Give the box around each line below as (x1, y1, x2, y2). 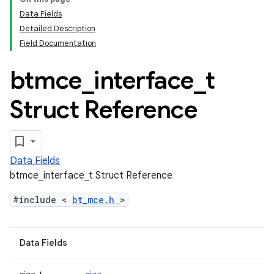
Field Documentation (20, 38, 96, 48)
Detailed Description (20, 23, 95, 34)
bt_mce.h (72, 194, 120, 206)
